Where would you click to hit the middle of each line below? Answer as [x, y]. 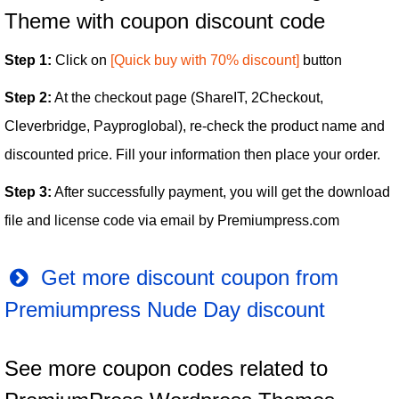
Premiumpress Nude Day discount [165, 310]
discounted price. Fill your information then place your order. [192, 155]
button [321, 61]
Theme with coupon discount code [165, 21]
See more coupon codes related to [166, 369]
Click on [81, 61]
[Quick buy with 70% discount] [205, 61]
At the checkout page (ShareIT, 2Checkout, [187, 98]
